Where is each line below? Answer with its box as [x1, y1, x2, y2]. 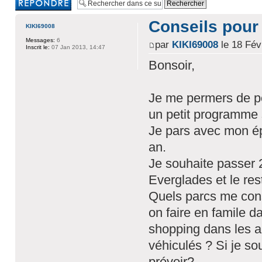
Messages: [25, 37, 55, 43]
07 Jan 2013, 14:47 [49, 44, 105, 50]
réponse [15, 3, 39, 10]
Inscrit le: [25, 44, 50, 50]
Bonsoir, [148, 58, 195, 73]
